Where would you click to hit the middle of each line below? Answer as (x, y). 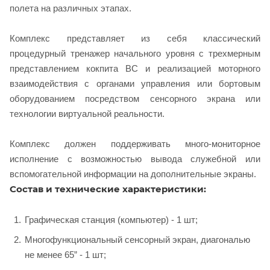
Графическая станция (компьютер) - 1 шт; (111, 219)
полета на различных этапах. (71, 8)
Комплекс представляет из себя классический (135, 38)
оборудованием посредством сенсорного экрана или (135, 98)
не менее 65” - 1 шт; (65, 254)
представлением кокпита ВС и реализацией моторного (135, 68)
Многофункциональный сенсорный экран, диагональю (137, 239)
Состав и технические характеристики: (108, 189)
